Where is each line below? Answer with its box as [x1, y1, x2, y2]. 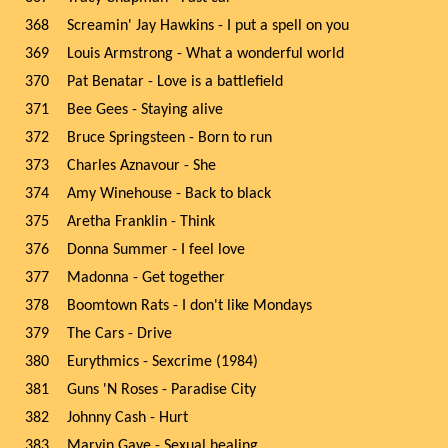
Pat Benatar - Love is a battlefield [67, 74, 283, 90]
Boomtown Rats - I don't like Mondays [67, 298, 312, 314]
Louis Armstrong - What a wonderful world [67, 46, 344, 62]
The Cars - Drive [67, 326, 172, 342]
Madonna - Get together [67, 270, 225, 286]
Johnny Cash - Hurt [67, 410, 188, 426]
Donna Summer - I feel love [67, 242, 245, 258]
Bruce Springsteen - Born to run [67, 130, 272, 146]
